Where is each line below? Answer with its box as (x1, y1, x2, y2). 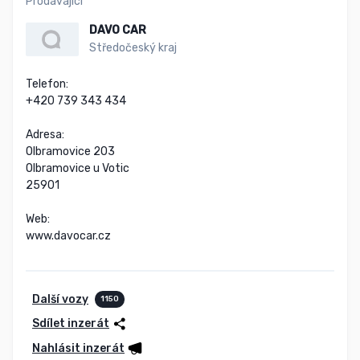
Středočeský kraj (88, 40, 177, 55)
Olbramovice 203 (26, 144, 115, 158)
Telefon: (26, 76, 68, 91)
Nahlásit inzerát (32, 341, 125, 355)
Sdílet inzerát (32, 317, 109, 331)
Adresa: (26, 127, 64, 141)
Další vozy (32, 292, 88, 306)
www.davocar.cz (26, 228, 111, 243)
